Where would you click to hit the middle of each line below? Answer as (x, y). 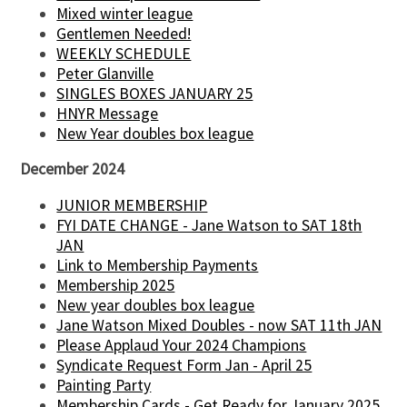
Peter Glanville (105, 73)
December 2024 (73, 169)
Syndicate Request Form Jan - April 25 (184, 365)
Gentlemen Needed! (124, 33)
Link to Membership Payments (158, 265)
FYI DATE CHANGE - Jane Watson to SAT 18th (209, 225)
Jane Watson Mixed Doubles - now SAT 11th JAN (219, 325)
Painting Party (104, 385)
